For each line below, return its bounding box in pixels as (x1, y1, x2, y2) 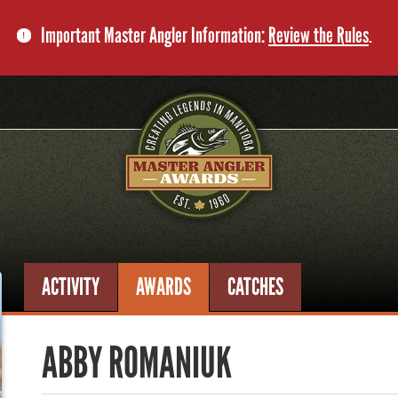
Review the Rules (268, 22, 369, 48)
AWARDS (136, 272, 192, 301)
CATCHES (227, 272, 284, 301)
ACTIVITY (42, 272, 100, 301)
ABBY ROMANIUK (42, 337, 233, 389)
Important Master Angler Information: (41, 22, 268, 48)
